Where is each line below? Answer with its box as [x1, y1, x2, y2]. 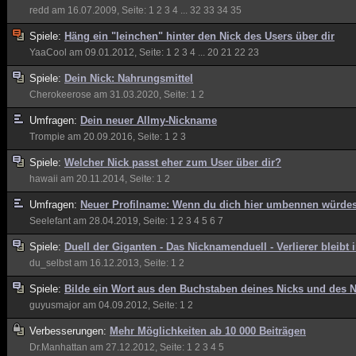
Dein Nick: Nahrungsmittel [64, 72, 193, 84]
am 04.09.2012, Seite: [80, 300, 180, 310]
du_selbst [29, 258, 72, 268]
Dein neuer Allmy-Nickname [80, 114, 217, 126]
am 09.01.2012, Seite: [67, 48, 166, 57]
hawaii [29, 174, 58, 184]
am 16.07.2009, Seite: [49, 6, 149, 15]
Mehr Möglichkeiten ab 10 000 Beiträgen [110, 325, 306, 337]
